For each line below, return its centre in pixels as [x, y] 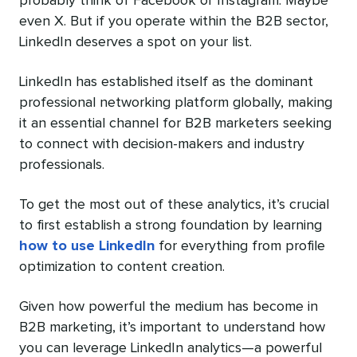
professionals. [62, 165]
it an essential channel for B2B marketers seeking [175, 124]
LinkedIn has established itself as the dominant [166, 82]
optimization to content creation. [122, 267]
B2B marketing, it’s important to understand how [172, 328]
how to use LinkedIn [87, 247]
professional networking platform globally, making [176, 103]
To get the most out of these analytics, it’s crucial [174, 205]
